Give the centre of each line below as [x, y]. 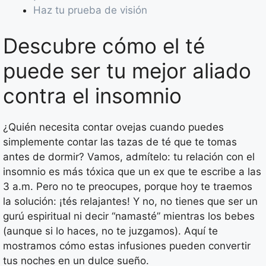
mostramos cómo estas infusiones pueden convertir [127, 246]
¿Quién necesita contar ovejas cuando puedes [113, 127]
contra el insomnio [92, 95]
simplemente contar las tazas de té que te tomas [120, 142]
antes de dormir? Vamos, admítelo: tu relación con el [129, 156]
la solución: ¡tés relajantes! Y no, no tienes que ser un [130, 201]
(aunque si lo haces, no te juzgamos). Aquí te [110, 231]
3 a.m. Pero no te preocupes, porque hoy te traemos [128, 186]
